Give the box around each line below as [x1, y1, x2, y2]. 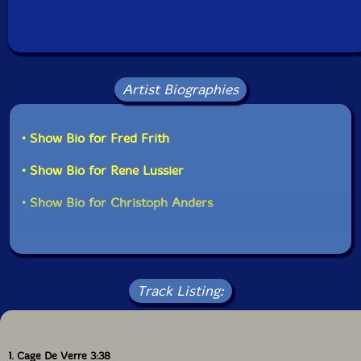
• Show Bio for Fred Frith [22, 130, 170, 146]
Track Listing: [137, 282, 224, 299]
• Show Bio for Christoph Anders [22, 194, 214, 210]
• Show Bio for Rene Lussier [22, 162, 185, 178]
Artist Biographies [122, 81, 239, 98]
